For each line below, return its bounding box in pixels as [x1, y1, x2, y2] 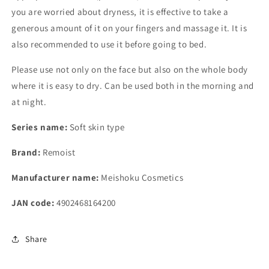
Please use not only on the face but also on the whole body [11, 64, 248, 75]
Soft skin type [67, 121, 125, 133]
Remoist [40, 147, 76, 158]
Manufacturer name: [11, 172, 99, 183]
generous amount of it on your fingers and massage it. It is [11, 22, 247, 34]
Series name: [11, 121, 68, 133]
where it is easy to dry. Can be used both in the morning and [11, 80, 255, 91]
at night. [11, 96, 47, 107]
